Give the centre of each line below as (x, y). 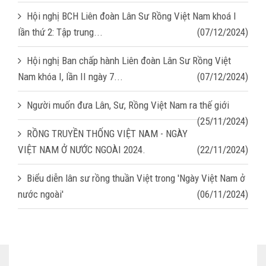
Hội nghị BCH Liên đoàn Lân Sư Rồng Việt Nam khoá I (132, 16)
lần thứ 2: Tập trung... (60, 32)
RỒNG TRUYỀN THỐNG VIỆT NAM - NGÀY (107, 133)
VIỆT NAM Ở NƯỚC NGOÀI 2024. (82, 149)
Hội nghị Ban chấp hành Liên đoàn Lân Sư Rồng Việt (129, 60)
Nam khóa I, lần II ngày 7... (70, 76)
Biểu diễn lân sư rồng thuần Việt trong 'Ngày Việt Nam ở (136, 178)
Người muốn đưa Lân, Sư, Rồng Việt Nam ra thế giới (128, 105)
